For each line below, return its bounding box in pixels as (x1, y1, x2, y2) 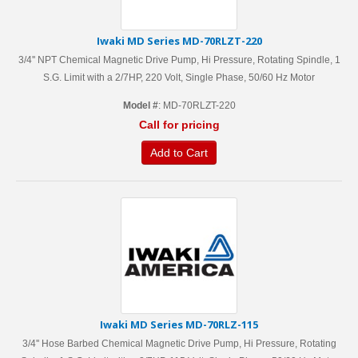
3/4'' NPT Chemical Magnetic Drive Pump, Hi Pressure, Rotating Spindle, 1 (18, 54, 340, 66)
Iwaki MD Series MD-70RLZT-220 (96, 34, 262, 48)
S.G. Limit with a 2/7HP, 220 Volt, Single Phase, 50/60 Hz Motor (43, 72, 315, 83)
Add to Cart (150, 146, 208, 159)
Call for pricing (138, 118, 220, 131)
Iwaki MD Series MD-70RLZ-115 (100, 317, 258, 332)
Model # (122, 100, 158, 111)
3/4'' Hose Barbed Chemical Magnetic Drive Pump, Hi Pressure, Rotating (22, 338, 336, 349)
